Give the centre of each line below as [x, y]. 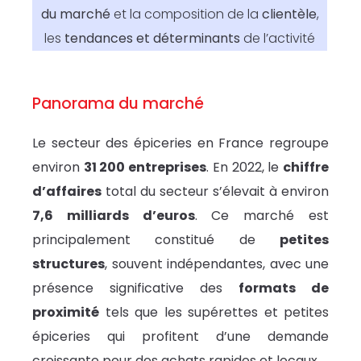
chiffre [306, 168]
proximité [66, 313]
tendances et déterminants [151, 39]
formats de [284, 288]
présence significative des [135, 288]
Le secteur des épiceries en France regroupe [180, 143]
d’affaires [67, 192]
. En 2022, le [245, 168]
